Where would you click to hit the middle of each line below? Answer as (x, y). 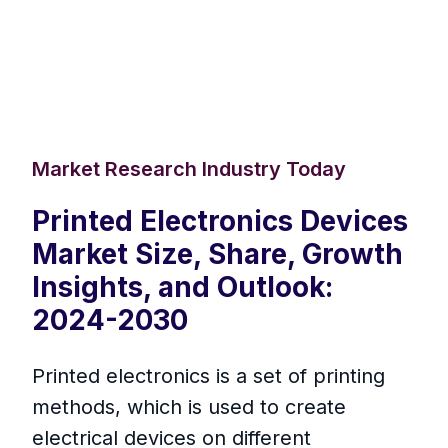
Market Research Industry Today (189, 169)
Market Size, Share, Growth (217, 254)
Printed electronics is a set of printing (208, 376)
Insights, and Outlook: (182, 287)
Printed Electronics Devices (220, 221)
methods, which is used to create (189, 407)
